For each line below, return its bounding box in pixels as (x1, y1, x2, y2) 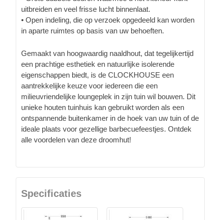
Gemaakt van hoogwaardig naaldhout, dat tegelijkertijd (21, 49, 193, 57)
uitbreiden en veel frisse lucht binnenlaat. (21, 4, 150, 13)
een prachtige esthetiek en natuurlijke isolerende (21, 59, 174, 68)
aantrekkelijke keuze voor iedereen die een (21, 81, 158, 90)
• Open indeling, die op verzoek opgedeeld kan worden (21, 15, 194, 24)
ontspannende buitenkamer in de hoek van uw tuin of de (21, 113, 199, 122)
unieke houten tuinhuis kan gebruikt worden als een (21, 103, 184, 111)
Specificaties (21, 188, 82, 199)
